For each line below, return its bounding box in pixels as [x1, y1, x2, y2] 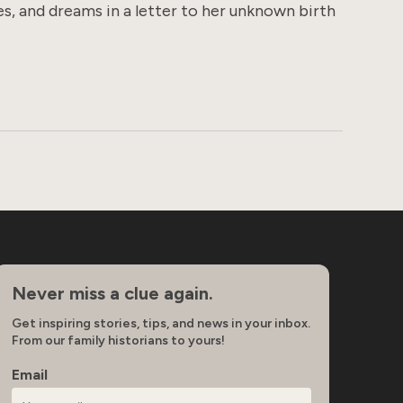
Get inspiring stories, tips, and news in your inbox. [11, 315, 310, 331]
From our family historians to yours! [11, 332, 225, 348]
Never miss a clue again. [11, 282, 213, 304]
